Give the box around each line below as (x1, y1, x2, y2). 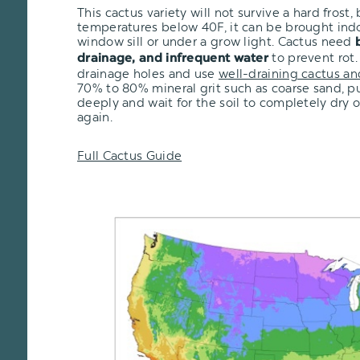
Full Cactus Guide (77, 148, 182, 163)
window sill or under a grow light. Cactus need (77, 34, 356, 49)
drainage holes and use (77, 66, 219, 81)
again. (77, 109, 112, 125)
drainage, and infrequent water (77, 52, 269, 65)
